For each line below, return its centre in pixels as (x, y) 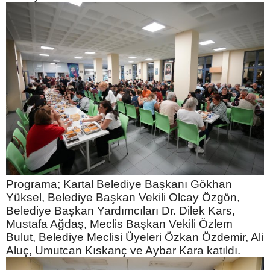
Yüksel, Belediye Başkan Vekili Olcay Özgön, (123, 197)
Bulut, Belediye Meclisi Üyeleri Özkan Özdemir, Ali (135, 237)
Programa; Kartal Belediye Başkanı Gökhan (119, 184)
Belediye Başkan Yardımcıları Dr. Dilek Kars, (121, 210)
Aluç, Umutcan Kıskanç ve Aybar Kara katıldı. (123, 250)
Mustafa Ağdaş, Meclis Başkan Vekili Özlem (119, 224)
